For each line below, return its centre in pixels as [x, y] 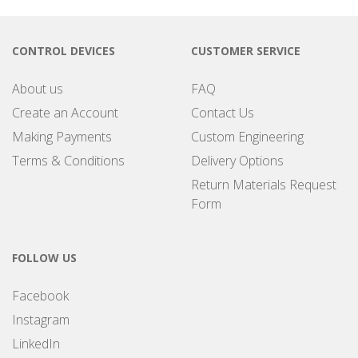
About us [38, 88]
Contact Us [223, 112]
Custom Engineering [247, 136]
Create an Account [65, 112]
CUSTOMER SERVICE [246, 50]
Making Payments [62, 136]
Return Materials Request [264, 184]
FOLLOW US [44, 257]
